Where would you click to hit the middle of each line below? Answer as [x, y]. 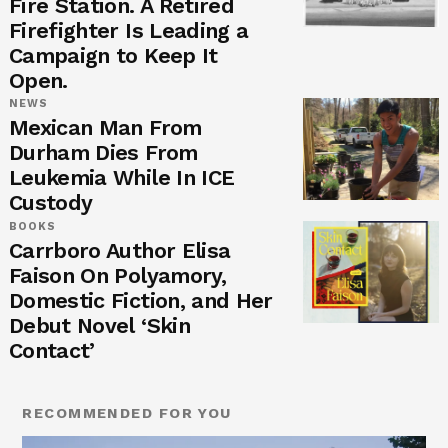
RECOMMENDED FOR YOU [127, 412]
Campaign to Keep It [113, 55]
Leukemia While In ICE [121, 178]
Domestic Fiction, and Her [140, 301]
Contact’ [55, 351]
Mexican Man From [105, 128]
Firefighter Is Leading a [128, 30]
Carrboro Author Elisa [119, 251]
